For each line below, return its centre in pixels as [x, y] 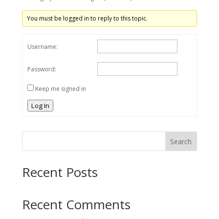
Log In [40, 106]
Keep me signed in [60, 89]
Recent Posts [60, 172]
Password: [42, 69]
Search [181, 141]
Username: [42, 47]
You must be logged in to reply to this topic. [87, 18]
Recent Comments [76, 204]
